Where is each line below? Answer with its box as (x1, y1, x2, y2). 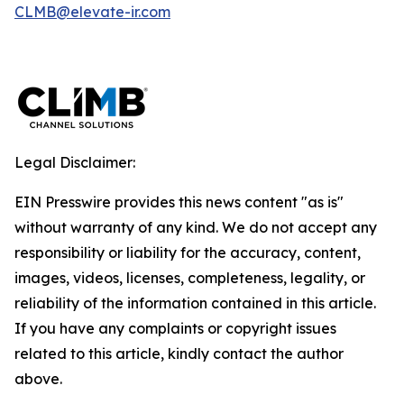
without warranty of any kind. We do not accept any (14, 218, 377, 236)
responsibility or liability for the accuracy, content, (14, 243, 361, 262)
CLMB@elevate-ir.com (14, 3, 170, 21)
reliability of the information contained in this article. (14, 294, 376, 312)
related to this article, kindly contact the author (14, 344, 344, 363)
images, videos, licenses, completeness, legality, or (14, 269, 365, 287)
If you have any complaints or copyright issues (14, 319, 336, 337)
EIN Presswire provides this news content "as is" (14, 193, 344, 211)
